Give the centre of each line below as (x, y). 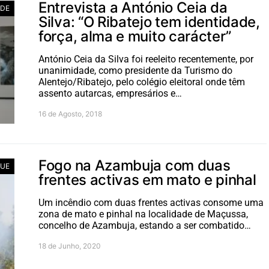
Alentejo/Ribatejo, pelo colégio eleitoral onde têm (142, 82)
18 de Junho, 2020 (70, 246)
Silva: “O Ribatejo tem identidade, (149, 22)
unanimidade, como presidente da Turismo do (135, 71)
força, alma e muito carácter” (135, 36)
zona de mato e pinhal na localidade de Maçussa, (143, 214)
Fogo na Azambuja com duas (134, 165)
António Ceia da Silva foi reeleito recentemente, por (146, 59)
